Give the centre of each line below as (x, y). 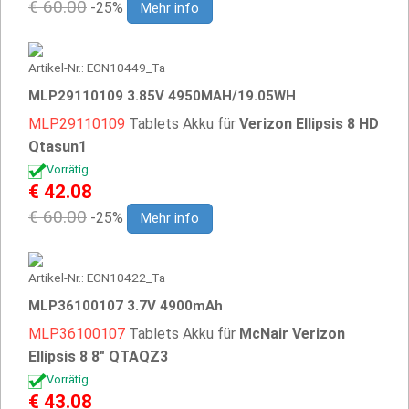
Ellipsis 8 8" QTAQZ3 (98, 357)
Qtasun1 (58, 147)
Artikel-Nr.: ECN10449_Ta (97, 68)
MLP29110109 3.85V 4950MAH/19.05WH (162, 96)
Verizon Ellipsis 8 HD (309, 124)
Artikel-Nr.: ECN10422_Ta (97, 278)
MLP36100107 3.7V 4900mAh (126, 306)
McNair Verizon (292, 334)
